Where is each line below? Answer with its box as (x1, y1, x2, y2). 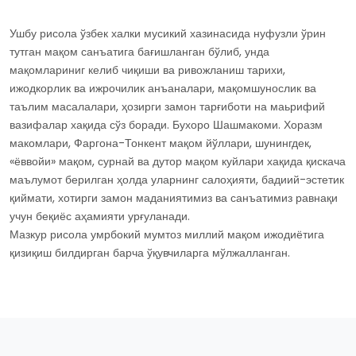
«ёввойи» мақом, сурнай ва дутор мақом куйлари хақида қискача (10, 153, 346, 169)
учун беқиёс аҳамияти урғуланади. (10, 208, 190, 224)
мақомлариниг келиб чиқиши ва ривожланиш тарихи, (10, 62, 285, 78)
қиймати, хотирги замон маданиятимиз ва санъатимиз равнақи (10, 190, 338, 206)
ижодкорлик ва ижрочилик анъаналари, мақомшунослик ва (10, 80, 316, 96)
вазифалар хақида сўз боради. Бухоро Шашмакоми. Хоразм (10, 117, 323, 133)
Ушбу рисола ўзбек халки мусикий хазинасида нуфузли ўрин (10, 25, 326, 41)
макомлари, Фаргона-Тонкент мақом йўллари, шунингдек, (10, 135, 311, 151)
